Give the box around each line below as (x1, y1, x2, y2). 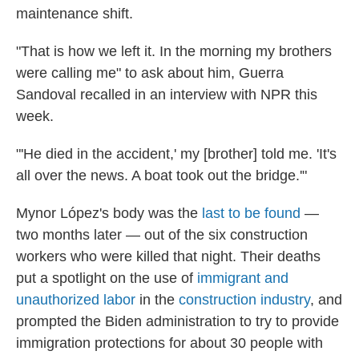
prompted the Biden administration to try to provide (16, 313, 339, 329)
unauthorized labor (16, 292, 135, 308)
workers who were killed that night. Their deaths (16, 248, 321, 264)
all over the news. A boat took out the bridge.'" (16, 167, 307, 184)
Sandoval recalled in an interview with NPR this (16, 87, 317, 103)
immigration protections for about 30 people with (16, 335, 323, 351)
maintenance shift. (16, 6, 133, 22)
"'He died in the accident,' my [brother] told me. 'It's (16, 146, 337, 162)
